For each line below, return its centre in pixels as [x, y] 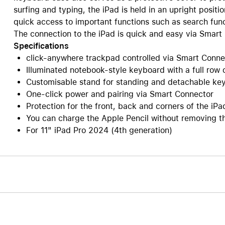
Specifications [41, 46]
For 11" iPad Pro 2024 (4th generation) [99, 130]
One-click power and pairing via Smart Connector [120, 94]
